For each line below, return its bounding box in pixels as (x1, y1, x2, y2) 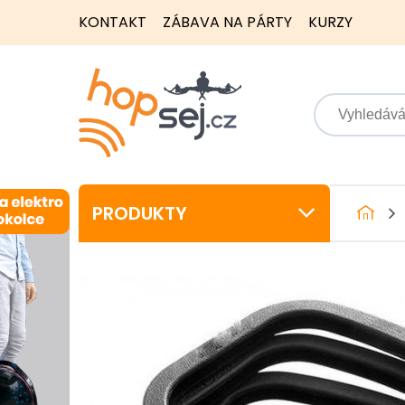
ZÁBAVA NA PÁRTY (163, 12, 292, 33)
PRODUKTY (92, 201, 187, 226)
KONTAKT (79, 12, 146, 33)
